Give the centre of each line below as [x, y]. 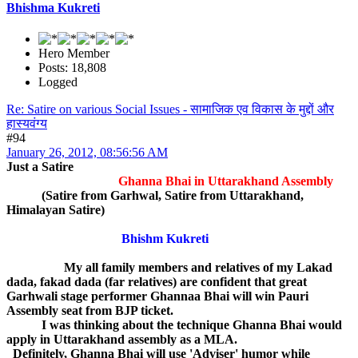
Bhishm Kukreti [167, 239]
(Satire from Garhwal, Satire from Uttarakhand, [155, 196]
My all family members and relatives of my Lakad [169, 268]
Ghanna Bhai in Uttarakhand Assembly [226, 181]
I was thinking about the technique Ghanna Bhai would [174, 325]
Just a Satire [40, 167]
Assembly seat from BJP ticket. [90, 311]
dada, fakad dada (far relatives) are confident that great [157, 282]
